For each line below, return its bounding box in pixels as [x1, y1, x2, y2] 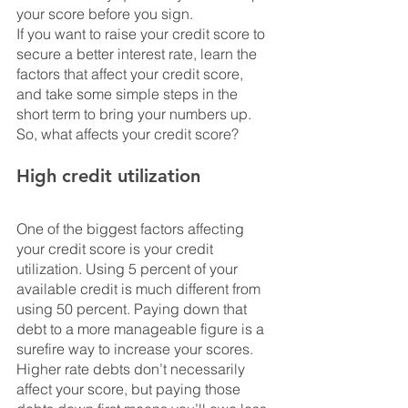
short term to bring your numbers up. [16, 105, 255, 124]
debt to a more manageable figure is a [16, 320, 268, 339]
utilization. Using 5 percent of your [16, 260, 241, 279]
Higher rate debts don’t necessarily [16, 360, 249, 379]
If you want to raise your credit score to [16, 25, 269, 44]
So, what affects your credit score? [16, 125, 239, 144]
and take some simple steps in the [16, 85, 241, 104]
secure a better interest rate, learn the [16, 45, 260, 64]
